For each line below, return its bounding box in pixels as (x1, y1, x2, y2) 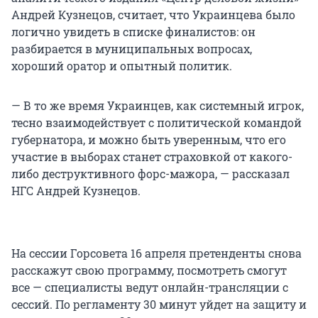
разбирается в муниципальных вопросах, (11, 41, 252, 57)
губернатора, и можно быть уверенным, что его (11, 132, 286, 148)
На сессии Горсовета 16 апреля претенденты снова (11, 246, 302, 261)
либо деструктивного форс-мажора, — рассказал (11, 166, 290, 182)
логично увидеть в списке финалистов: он (11, 24, 256, 40)
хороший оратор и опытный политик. (11, 58, 232, 74)
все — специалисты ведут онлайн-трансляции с (11, 280, 288, 295)
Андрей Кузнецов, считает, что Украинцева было (11, 7, 295, 23)
